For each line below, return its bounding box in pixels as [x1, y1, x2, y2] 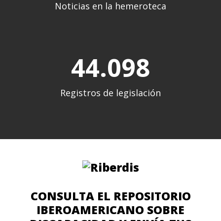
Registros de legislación [60, 87, 161, 99]
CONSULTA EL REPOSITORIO [30, 188, 191, 204]
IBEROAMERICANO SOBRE [37, 202, 184, 218]
